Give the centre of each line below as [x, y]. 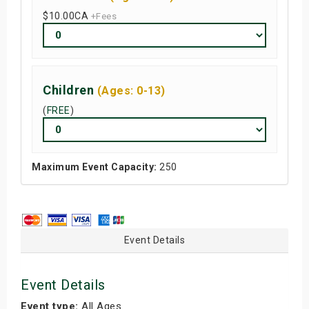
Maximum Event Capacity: [94, 167]
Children [70, 90]
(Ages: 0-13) [131, 90]
